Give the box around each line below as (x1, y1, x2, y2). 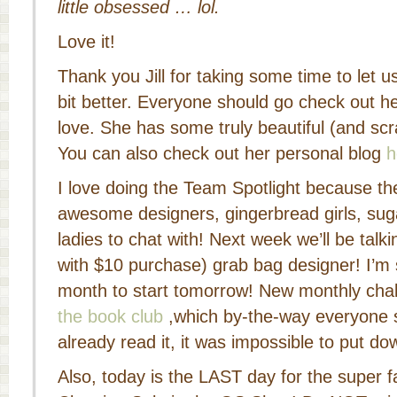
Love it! (58, 32, 115, 51)
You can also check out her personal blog (58, 144, 386, 163)
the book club (58, 307, 163, 326)
